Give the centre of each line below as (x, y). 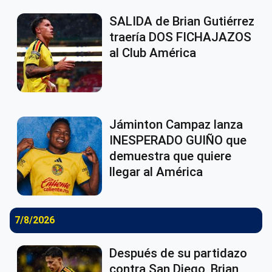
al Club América (153, 53)
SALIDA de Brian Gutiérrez (182, 22)
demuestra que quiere (170, 156)
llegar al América (156, 172)
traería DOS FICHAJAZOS (180, 37)
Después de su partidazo (178, 253)
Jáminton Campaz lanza (176, 125)
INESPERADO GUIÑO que (178, 141)
